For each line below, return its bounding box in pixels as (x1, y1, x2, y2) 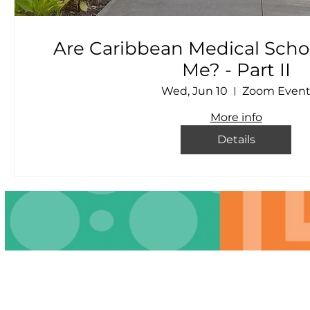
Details (217, 133, 255, 146)
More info (210, 111, 262, 124)
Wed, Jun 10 (161, 84, 228, 98)
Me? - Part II (181, 59, 291, 81)
